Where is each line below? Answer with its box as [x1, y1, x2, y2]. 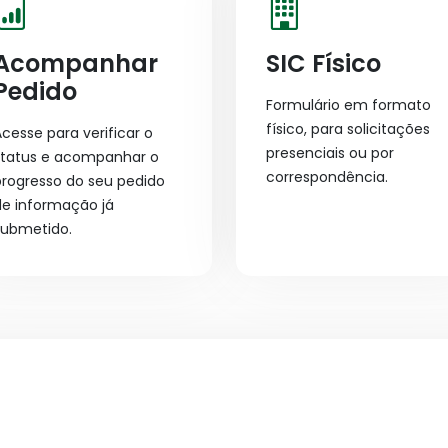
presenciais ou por [266, 143, 394, 163]
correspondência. [266, 167, 388, 187]
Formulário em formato [266, 95, 431, 115]
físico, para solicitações [266, 119, 430, 139]
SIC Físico [266, 47, 381, 80]
